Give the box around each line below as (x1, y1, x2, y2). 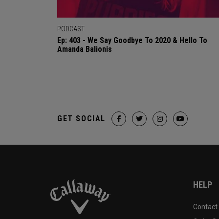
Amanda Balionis (57, 44, 112, 54)
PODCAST (57, 24, 85, 33)
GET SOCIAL (57, 113, 106, 123)
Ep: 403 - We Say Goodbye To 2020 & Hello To (57, 35, 207, 45)
